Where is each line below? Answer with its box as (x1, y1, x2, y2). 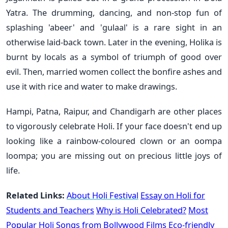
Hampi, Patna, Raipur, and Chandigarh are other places (6, 105, 222, 117)
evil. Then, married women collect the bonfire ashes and (6, 65, 222, 77)
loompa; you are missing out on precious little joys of (6, 149, 222, 161)
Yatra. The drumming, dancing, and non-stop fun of (6, 6, 222, 18)
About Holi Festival (67, 189, 138, 201)
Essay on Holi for (140, 189, 205, 201)
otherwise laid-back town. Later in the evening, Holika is (6, 36, 222, 48)
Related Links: (6, 189, 65, 201)
